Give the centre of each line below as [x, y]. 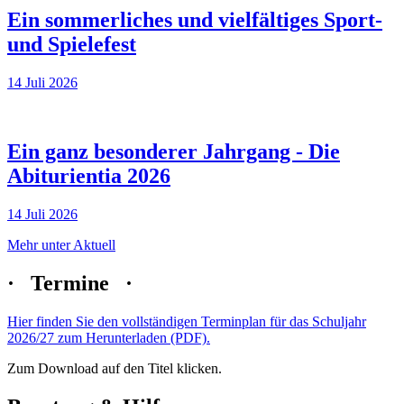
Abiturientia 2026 [89, 175]
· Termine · [70, 283]
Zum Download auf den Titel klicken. [115, 368]
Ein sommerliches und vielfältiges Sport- [195, 20]
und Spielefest [72, 45]
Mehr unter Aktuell [61, 244]
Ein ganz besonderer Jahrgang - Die [174, 151]
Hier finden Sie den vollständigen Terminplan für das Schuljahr [187, 321]
